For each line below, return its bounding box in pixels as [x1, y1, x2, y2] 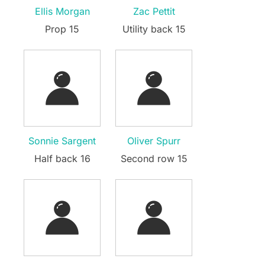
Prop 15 [45, 22, 79, 35]
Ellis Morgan [34, 5, 90, 17]
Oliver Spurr [127, 134, 180, 147]
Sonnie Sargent [28, 134, 96, 147]
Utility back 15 [122, 22, 186, 35]
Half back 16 [34, 152, 91, 164]
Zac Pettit [132, 5, 175, 17]
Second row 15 [120, 152, 188, 164]
